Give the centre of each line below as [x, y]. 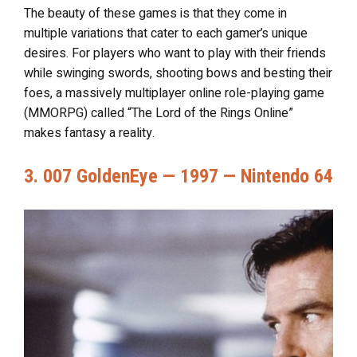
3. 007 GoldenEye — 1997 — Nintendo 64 [178, 176]
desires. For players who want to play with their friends [175, 53]
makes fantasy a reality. [89, 133]
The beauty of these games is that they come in [155, 14]
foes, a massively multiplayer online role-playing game [174, 93]
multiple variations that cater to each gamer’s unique [166, 33]
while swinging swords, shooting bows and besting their [178, 73]
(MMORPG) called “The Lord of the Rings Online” [159, 113]
